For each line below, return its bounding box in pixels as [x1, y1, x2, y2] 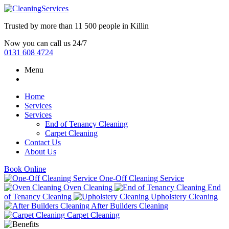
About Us [25, 147, 56, 156]
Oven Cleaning [63, 183, 112, 192]
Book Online [4, 165, 46, 173]
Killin [130, 21, 149, 30]
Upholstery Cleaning [151, 192, 218, 201]
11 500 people [75, 21, 120, 30]
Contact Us [25, 138, 61, 147]
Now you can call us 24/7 [4, 39, 87, 48]
